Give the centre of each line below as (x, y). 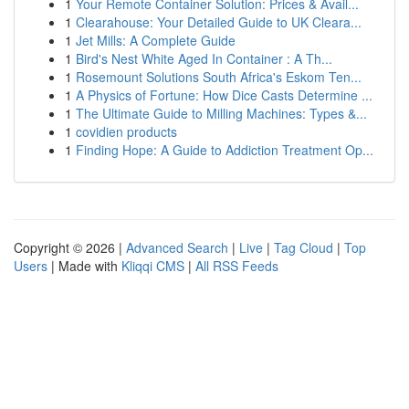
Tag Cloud (304, 247)
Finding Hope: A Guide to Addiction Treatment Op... (225, 150)
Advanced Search (177, 247)
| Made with (84, 266)
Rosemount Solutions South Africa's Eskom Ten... (219, 77)
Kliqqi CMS (153, 266)
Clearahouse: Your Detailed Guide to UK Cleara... (219, 22)
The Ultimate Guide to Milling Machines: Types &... (221, 113)
